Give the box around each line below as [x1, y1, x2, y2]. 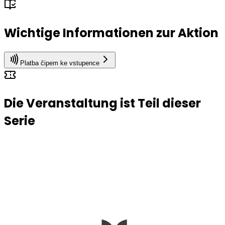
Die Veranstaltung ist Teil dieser [4, 95, 201, 112]
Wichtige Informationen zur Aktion [4, 25, 218, 42]
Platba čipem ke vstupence [20, 59, 99, 67]
